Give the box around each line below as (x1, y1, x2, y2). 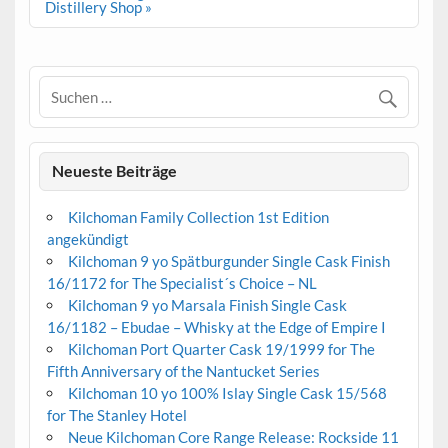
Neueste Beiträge (52, 161, 178, 181)
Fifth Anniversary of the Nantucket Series (46, 362, 320, 381)
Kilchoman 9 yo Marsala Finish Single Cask (67, 296, 347, 315)
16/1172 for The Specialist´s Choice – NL (46, 274, 317, 293)
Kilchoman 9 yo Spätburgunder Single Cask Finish (67, 252, 390, 271)
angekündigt (46, 230, 129, 249)
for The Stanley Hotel (46, 406, 187, 425)
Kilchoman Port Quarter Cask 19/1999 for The (67, 340, 375, 359)
